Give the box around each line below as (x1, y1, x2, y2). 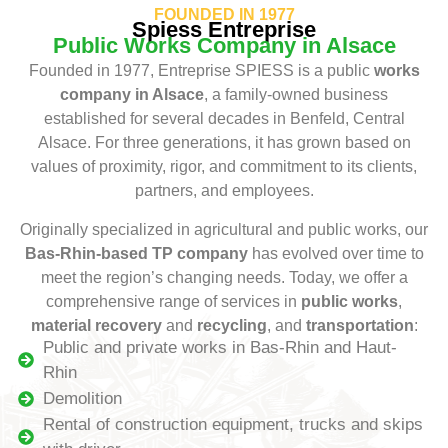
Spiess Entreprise (132, 17, 316, 43)
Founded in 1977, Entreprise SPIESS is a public (28, 62, 374, 80)
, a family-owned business (204, 86, 388, 104)
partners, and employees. (134, 182, 314, 200)
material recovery (30, 316, 166, 334)
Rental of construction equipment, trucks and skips (42, 415, 423, 435)
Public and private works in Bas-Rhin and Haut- (42, 338, 397, 358)
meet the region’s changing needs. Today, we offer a (40, 268, 408, 286)
